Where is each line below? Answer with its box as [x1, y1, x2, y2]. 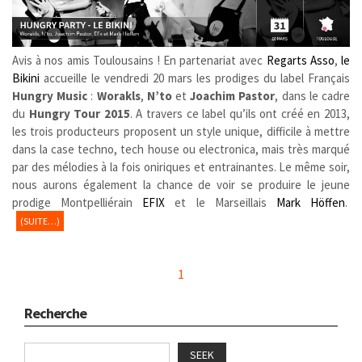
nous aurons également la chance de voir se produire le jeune [12, 177, 350, 193]
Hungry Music [12, 88, 88, 104]
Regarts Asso [266, 53, 335, 69]
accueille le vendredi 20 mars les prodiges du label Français [40, 70, 350, 86]
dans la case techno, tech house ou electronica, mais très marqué [12, 141, 350, 158]
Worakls [96, 88, 141, 104]
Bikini [12, 70, 40, 86]
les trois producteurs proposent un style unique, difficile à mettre [12, 124, 350, 140]
